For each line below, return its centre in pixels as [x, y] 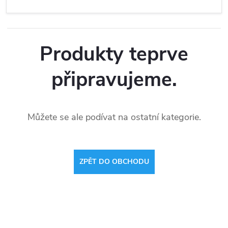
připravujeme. [114, 79]
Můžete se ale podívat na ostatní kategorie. [114, 117]
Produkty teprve [114, 54]
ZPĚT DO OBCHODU [114, 162]
